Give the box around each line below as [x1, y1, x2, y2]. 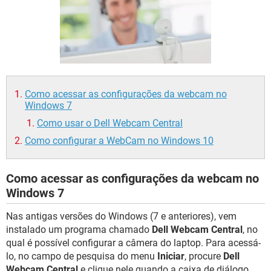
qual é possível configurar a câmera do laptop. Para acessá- [6, 237, 261, 249]
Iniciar [157, 250, 184, 262]
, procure [184, 250, 223, 262]
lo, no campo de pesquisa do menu [6, 250, 157, 262]
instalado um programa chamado [6, 224, 152, 235]
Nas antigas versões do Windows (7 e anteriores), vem [6, 211, 237, 222]
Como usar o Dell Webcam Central [37, 117, 183, 129]
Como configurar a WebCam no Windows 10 [25, 135, 214, 146]
